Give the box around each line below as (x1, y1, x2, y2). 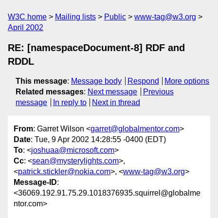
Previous (143, 88, 174, 96)
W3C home (8, 13, 47, 21)
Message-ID (14, 178, 57, 187)
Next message (88, 88, 137, 96)
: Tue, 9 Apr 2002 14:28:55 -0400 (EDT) (31, 135, 166, 144)
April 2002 (8, 23, 43, 32)
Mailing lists (55, 13, 96, 21)
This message (16, 77, 67, 85)
